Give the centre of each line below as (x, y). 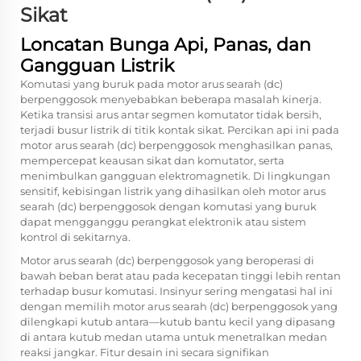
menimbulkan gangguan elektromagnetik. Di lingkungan (175, 176)
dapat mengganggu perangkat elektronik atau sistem (163, 222)
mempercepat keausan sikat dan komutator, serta (152, 160)
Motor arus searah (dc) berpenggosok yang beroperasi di (167, 260)
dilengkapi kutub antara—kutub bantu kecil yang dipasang (178, 322)
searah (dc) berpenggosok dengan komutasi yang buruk (168, 206)
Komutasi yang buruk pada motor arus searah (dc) (151, 84)
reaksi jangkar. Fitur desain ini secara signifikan (145, 352)
